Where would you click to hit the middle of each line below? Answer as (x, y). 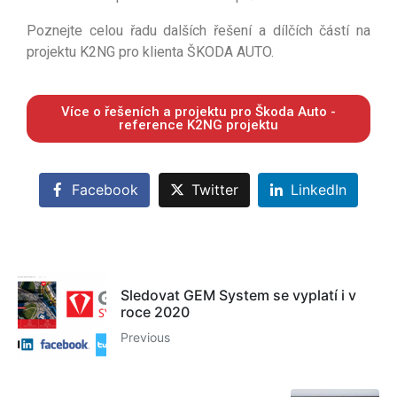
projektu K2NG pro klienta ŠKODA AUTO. (150, 51)
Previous (145, 337)
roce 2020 (155, 311)
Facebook (105, 190)
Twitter (214, 190)
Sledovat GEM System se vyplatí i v (238, 295)
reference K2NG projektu (198, 125)
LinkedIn (319, 190)
